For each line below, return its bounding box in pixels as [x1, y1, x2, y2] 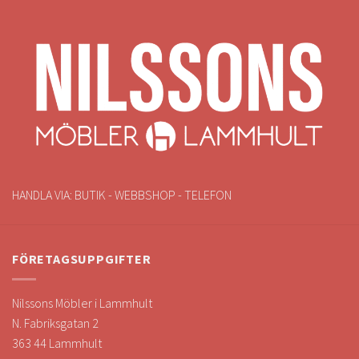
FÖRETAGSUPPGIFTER [12, 251, 151, 268]
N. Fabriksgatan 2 [12, 314, 99, 331]
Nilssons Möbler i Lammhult [12, 294, 152, 311]
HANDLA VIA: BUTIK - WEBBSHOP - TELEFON [12, 187, 232, 204]
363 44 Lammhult [12, 334, 102, 351]
